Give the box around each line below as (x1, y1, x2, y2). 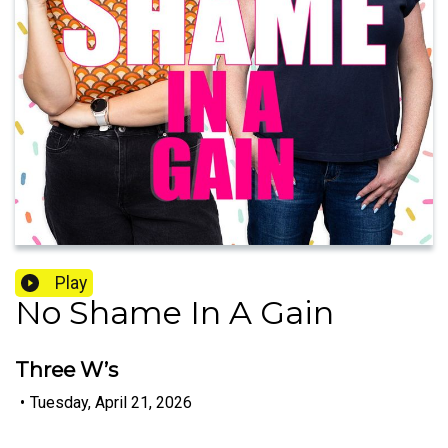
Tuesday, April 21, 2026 (30, 392, 192, 412)
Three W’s (15, 357, 118, 383)
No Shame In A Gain (15, 293, 334, 333)
